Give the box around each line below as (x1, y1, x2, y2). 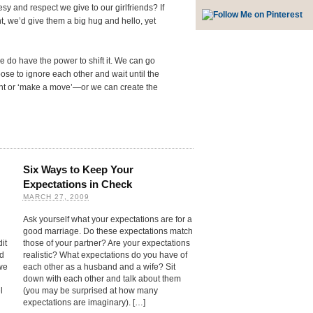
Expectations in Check (22, 177, 132, 190)
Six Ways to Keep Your (22, 163, 133, 175)
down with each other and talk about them (22, 275, 181, 284)
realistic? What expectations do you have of (22, 251, 187, 260)
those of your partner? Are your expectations (22, 239, 190, 248)
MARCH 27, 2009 (22, 192, 89, 201)
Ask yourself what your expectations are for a (22, 215, 192, 224)
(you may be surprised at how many (22, 286, 158, 296)
